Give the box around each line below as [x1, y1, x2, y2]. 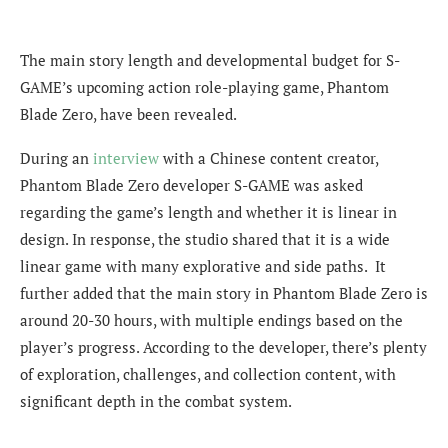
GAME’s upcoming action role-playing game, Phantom [20, 76, 389, 97]
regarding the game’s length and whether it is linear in [20, 201, 397, 222]
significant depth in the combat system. [20, 390, 292, 411]
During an [20, 147, 93, 168]
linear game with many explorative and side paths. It [20, 255, 386, 276]
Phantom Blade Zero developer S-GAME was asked [20, 174, 363, 195]
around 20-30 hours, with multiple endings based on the [20, 309, 403, 330]
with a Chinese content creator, [159, 147, 378, 168]
